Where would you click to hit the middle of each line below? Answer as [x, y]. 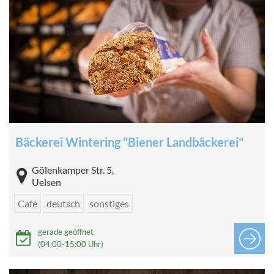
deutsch [63, 203]
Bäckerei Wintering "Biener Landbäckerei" [129, 142]
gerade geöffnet [66, 231]
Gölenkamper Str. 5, [73, 169]
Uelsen [46, 182]
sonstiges [109, 203]
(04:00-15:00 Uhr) [71, 244]
